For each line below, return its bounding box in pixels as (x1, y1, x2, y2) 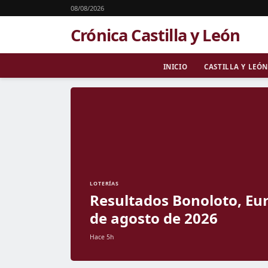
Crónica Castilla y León (71, 23, 240, 46)
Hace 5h (90, 233, 114, 241)
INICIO (163, 62, 188, 71)
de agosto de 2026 (90, 208, 218, 228)
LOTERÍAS (90, 180, 120, 187)
